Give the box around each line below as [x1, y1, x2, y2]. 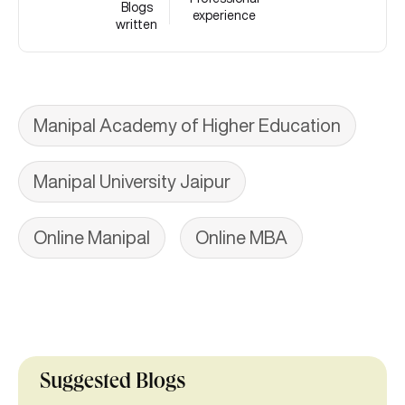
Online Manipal [33, 228, 150, 248]
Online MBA [195, 228, 287, 248]
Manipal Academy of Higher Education [33, 116, 341, 136]
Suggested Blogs [40, 372, 185, 395]
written [116, 18, 158, 32]
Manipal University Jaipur [33, 172, 231, 192]
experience [193, 9, 257, 23]
